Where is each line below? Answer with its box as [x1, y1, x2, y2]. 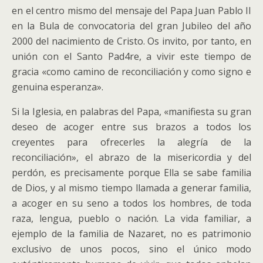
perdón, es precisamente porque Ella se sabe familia [12, 166, 251, 179]
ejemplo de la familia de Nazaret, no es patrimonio [12, 227, 251, 240]
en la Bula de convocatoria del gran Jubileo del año [12, 19, 251, 32]
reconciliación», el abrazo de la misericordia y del [12, 151, 251, 164]
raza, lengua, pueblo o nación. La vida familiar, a [12, 212, 251, 225]
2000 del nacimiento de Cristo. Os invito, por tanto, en [12, 35, 251, 48]
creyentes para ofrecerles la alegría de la [12, 136, 251, 149]
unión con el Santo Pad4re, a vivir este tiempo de [12, 50, 251, 63]
